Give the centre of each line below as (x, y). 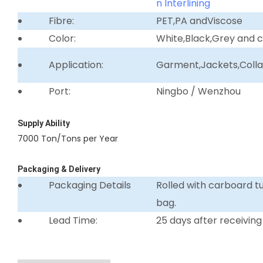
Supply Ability (44, 123)
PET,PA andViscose (200, 21)
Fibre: (61, 21)
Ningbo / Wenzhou (199, 91)
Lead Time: (73, 220)
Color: (62, 38)
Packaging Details (90, 185)
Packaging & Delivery (59, 169)
